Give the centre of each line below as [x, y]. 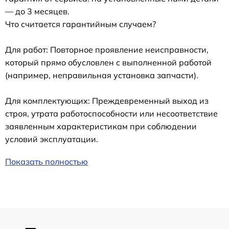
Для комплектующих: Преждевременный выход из [107, 101]
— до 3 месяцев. [37, 12]
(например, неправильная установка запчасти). [102, 75]
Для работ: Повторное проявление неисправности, [107, 50]
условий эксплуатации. [52, 139]
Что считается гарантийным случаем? [81, 24]
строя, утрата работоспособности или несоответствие [111, 114]
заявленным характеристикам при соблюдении [101, 127]
